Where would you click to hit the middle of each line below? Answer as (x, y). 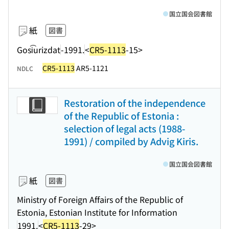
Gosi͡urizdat (39, 49)
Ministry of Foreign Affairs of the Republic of (100, 199)
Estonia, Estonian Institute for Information (97, 212)
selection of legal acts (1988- (124, 128)
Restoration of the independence (135, 103)
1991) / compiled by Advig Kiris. (131, 141)
